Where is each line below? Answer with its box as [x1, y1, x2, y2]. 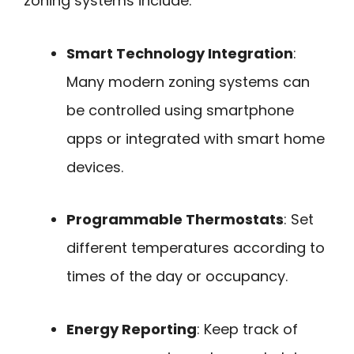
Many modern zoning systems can [66, 71, 310, 92]
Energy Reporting [66, 318, 197, 339]
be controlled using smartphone [66, 100, 294, 120]
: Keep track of [197, 318, 298, 339]
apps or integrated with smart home [66, 128, 325, 149]
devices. [66, 156, 123, 177]
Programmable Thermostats [66, 209, 284, 230]
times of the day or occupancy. [66, 266, 288, 287]
